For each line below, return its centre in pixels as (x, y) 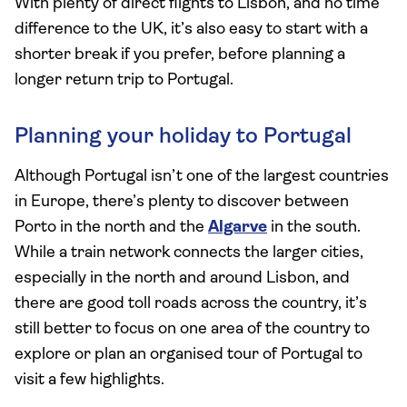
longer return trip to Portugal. (124, 80)
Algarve (238, 228)
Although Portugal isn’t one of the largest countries (202, 177)
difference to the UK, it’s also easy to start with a (191, 30)
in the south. (314, 228)
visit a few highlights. (89, 380)
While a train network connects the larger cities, (189, 253)
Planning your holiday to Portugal (183, 137)
